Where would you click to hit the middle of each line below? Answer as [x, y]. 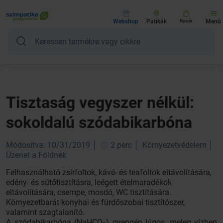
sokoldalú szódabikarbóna [99, 122]
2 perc [120, 145]
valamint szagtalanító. [45, 212]
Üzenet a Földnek [36, 155]
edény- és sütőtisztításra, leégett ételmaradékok [89, 182]
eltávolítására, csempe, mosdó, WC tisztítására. [89, 192]
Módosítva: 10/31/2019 [48, 145]
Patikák [157, 21]
